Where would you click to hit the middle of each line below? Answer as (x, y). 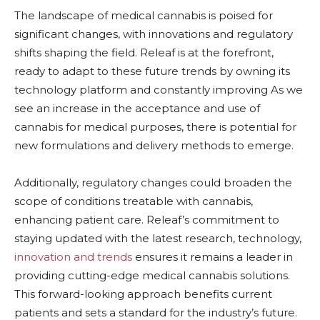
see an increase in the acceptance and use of (137, 108)
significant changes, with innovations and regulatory (154, 34)
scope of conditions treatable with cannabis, (134, 201)
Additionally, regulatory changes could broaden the (153, 182)
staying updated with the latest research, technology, (158, 238)
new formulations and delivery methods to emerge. (154, 145)
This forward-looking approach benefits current (143, 294)
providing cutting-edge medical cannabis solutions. (152, 275)
